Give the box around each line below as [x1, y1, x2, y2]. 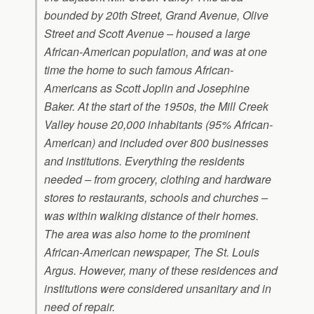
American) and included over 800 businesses [44, 135, 268, 151]
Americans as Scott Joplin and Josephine [44, 80, 250, 97]
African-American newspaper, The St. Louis [44, 244, 259, 261]
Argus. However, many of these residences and [44, 262, 278, 279]
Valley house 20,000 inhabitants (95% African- [44, 116, 273, 133]
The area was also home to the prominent [44, 226, 250, 243]
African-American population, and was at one [44, 43, 267, 60]
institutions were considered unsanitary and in [44, 280, 271, 297]
